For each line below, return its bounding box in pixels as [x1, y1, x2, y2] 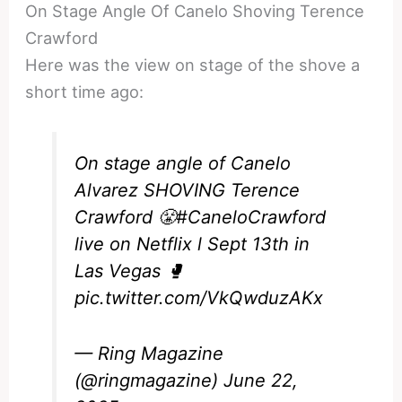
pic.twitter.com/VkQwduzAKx [74, 287, 324, 310]
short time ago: [25, 82, 144, 102]
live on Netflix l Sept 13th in [74, 233, 310, 256]
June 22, [223, 370, 299, 392]
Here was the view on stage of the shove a [25, 55, 361, 75]
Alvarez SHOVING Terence [74, 179, 301, 202]
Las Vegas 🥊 [74, 260, 185, 283]
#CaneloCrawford [176, 206, 327, 229]
